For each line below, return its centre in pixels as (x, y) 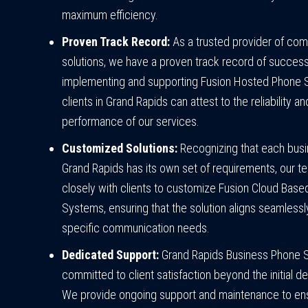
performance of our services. (131, 122)
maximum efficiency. (110, 15)
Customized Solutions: (120, 148)
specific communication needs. (136, 228)
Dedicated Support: (110, 255)
